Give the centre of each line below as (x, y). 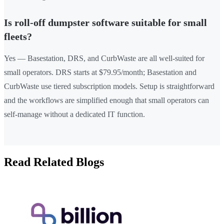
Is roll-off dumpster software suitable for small (105, 23)
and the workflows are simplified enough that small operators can (106, 100)
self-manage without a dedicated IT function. (74, 114)
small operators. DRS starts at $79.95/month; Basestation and (100, 72)
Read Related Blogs (54, 162)
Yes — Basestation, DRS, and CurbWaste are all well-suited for (104, 58)
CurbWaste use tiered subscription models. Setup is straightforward (109, 86)
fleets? (18, 37)
